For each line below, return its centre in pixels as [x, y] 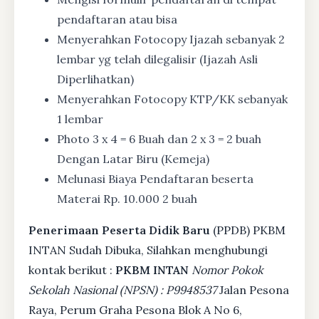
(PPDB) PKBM [248, 230]
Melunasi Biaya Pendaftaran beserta [155, 179]
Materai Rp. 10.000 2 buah [127, 199]
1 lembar [80, 119]
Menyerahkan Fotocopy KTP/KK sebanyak [172, 99]
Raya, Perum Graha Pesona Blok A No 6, [135, 310]
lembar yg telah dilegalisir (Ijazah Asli [157, 59]
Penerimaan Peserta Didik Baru [119, 230]
